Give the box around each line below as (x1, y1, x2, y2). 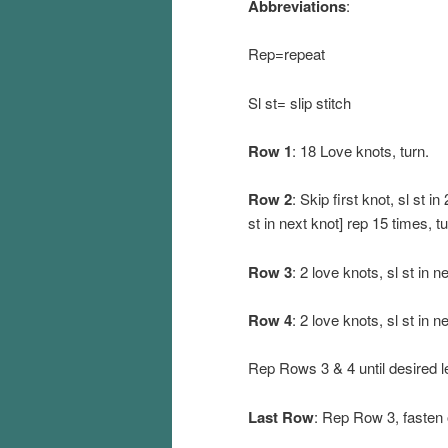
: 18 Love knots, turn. (292, 139, 429, 161)
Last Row (248, 405, 314, 428)
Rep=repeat (248, 43, 325, 65)
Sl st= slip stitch (248, 91, 351, 113)
